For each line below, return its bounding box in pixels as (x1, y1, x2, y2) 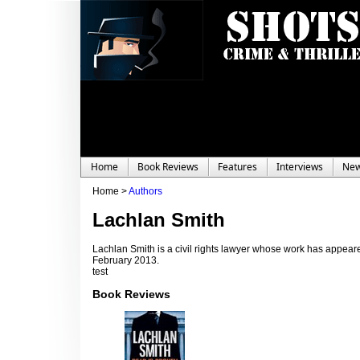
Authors (129, 186, 162, 197)
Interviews (276, 160, 323, 174)
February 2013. (92, 255, 159, 267)
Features (218, 160, 257, 174)
